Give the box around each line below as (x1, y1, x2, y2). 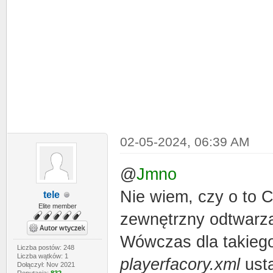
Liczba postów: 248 (16, 244, 74, 251)
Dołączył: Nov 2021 (16, 261, 75, 268)
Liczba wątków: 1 (16, 252, 68, 260)
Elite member (38, 202, 77, 210)
